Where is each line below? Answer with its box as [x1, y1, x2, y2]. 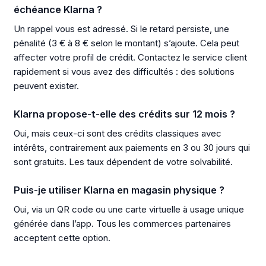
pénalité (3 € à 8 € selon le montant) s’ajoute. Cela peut [13, 37, 239, 49]
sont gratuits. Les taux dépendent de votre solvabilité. [13, 156, 233, 167]
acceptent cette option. [13, 232, 110, 243]
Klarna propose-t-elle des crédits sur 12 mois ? [13, 108, 235, 121]
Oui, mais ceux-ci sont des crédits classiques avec [13, 127, 221, 139]
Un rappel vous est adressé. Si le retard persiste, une [13, 23, 229, 34]
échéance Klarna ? [13, 4, 102, 16]
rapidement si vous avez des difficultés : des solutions [13, 65, 235, 77]
